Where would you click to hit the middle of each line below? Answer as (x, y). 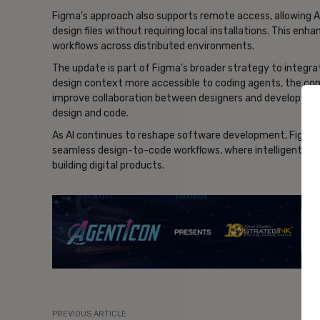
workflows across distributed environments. (153, 46)
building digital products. (108, 166)
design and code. (90, 114)
